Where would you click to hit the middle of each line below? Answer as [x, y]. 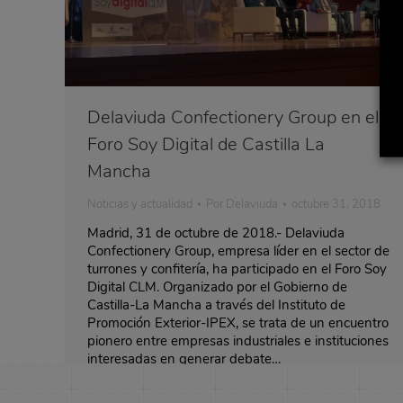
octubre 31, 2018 [336, 204]
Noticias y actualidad [140, 204]
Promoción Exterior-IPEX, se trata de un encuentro [238, 322]
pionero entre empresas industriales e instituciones [238, 340]
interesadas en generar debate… [184, 358]
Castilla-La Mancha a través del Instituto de [216, 304]
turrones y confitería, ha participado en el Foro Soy [237, 269]
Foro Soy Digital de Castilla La [206, 144]
